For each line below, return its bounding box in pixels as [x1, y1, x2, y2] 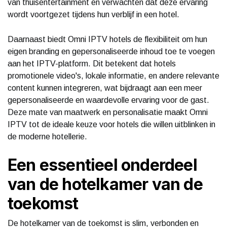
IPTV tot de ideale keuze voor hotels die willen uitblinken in [8, 120, 215, 129]
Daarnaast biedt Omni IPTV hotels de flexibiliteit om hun [8, 34, 207, 44]
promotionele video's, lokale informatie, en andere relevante [8, 71, 219, 80]
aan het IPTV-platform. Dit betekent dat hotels [8, 59, 176, 68]
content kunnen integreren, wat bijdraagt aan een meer [8, 83, 202, 92]
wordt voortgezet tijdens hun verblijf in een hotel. [8, 10, 179, 19]
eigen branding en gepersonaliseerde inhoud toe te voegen [8, 47, 215, 56]
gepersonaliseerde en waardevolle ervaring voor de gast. [8, 95, 209, 104]
